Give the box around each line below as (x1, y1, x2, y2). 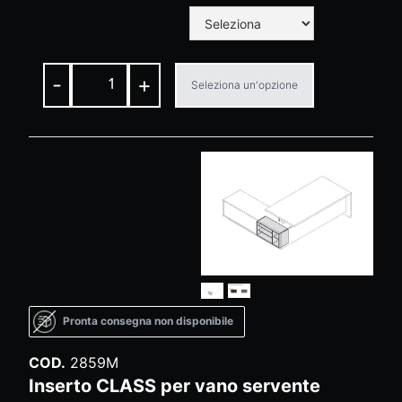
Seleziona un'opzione (191, 78, 298, 92)
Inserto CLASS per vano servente (29, 374, 320, 397)
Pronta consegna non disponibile (63, 314, 233, 328)
